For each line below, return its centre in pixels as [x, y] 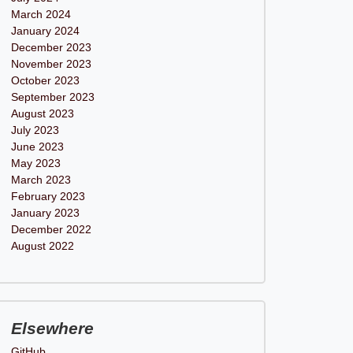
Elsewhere [52, 328]
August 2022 [42, 246]
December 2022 [51, 229]
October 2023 [45, 80]
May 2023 [35, 163]
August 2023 [42, 113]
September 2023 [52, 97]
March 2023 [41, 180]
